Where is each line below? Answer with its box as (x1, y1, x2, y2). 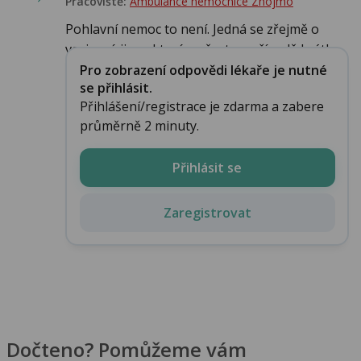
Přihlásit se (172, 158, 242, 176)
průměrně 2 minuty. (79, 116, 199, 135)
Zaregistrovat (163, 203, 251, 222)
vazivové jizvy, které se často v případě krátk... (65, 40, 340, 59)
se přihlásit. (79, 78, 152, 97)
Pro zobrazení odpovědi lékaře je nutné (79, 60, 327, 79)
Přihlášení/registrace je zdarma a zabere (79, 97, 324, 115)
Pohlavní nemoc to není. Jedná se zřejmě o (65, 20, 319, 39)
